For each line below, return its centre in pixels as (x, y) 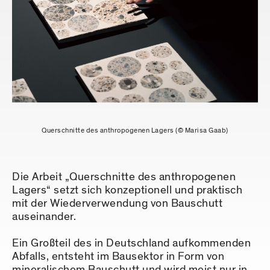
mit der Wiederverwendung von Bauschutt (117, 204)
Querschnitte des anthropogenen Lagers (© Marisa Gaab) (135, 130)
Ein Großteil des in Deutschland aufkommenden (131, 243)
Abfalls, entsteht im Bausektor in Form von (118, 257)
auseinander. (44, 217)
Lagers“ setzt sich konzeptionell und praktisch (127, 190)
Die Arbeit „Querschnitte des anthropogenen (124, 177)
